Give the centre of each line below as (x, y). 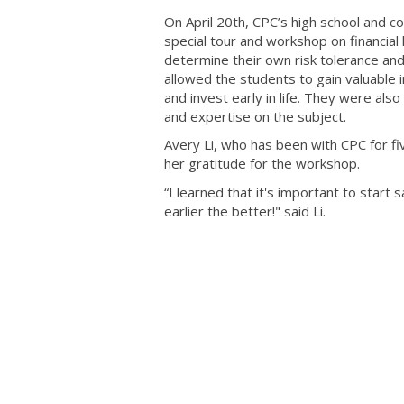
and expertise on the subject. (255, 116)
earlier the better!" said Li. (245, 211)
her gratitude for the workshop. (262, 164)
